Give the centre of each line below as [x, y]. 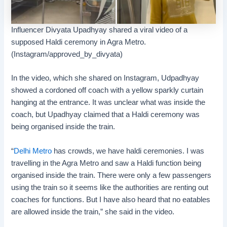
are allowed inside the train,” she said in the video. [93, 212]
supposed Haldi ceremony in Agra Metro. [79, 42]
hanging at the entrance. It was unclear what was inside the [108, 103]
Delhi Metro [33, 151]
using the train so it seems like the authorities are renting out [110, 187]
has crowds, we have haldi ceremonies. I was [128, 151]
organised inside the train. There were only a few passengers [111, 175]
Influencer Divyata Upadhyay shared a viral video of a [100, 30]
